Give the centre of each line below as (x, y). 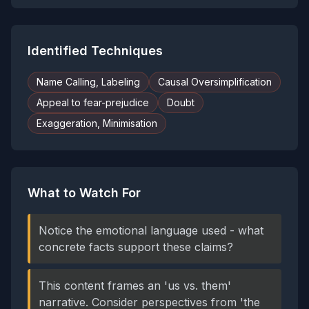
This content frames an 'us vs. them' (135, 286)
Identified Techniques (95, 51)
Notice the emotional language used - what (151, 230)
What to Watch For (84, 193)
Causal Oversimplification (215, 82)
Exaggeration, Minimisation (97, 123)
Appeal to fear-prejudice (93, 102)
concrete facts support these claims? (136, 247)
